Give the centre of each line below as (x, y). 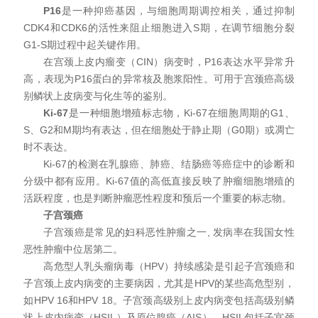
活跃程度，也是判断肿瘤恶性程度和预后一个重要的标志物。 (158, 198)
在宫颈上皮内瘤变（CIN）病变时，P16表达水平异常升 (169, 62)
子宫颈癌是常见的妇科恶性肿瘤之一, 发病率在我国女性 (169, 232)
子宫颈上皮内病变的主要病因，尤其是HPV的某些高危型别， (159, 283)
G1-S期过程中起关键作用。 (85, 45)
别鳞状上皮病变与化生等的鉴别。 (98, 96)
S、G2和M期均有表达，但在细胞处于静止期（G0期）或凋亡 (159, 130)
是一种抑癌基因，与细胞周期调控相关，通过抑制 (178, 11)
